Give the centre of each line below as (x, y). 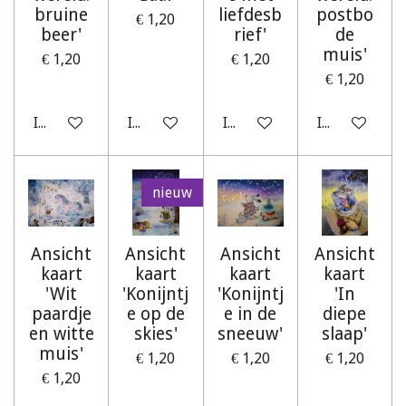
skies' (155, 334)
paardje (61, 314)
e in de (251, 314)
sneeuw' (251, 334)
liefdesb (251, 15)
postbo (344, 15)
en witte (61, 334)
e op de (155, 314)
